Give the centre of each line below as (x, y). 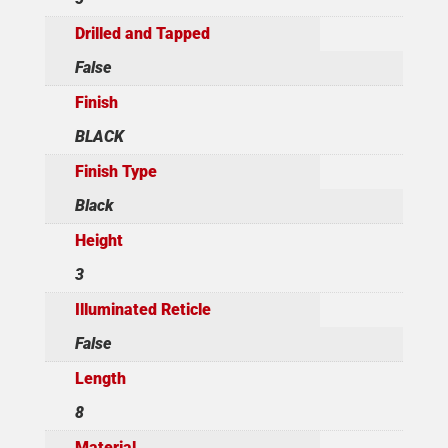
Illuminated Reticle (142, 310)
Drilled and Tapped (142, 34)
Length (100, 379)
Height (98, 241)
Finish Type (115, 172)
